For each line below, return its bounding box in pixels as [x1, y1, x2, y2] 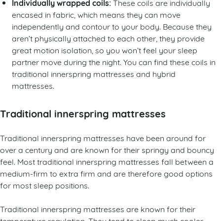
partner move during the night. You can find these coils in [12, 56, 216, 67]
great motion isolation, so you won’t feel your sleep [12, 44, 197, 55]
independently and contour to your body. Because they [12, 20, 212, 31]
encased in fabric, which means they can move [12, 8, 181, 19]
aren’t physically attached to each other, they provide [12, 32, 205, 43]
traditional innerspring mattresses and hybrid [12, 68, 176, 78]
